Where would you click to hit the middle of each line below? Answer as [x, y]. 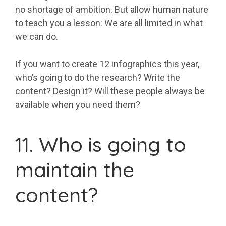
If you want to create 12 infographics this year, [107, 64]
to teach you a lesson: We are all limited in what [109, 23]
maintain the [75, 170]
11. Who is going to [101, 145]
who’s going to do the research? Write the [98, 78]
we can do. [37, 37]
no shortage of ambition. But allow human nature [112, 10]
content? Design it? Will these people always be [110, 91]
